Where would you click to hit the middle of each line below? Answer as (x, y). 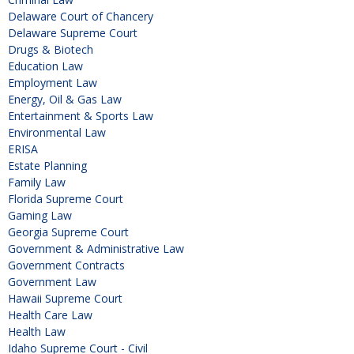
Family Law (37, 183)
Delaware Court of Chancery (81, 17)
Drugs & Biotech (51, 50)
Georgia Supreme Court (68, 232)
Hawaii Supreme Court (65, 299)
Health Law (37, 332)
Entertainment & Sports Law (81, 116)
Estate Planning (47, 166)
